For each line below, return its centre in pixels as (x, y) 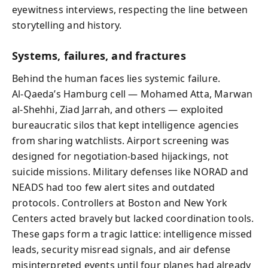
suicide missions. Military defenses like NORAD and (130, 172)
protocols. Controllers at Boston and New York (120, 203)
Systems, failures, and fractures (99, 55)
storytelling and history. (67, 25)
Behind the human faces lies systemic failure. (116, 78)
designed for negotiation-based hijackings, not (121, 156)
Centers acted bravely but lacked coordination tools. (133, 218)
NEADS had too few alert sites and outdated (114, 187)
